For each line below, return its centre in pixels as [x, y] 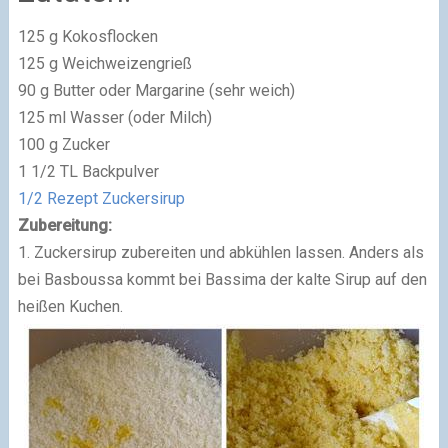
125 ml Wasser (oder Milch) [114, 117]
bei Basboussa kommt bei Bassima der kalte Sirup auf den [222, 279]
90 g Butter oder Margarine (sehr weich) [156, 90]
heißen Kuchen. [70, 306]
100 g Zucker [63, 144]
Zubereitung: [64, 225]
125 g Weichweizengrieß [104, 63]
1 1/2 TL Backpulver [88, 171]
